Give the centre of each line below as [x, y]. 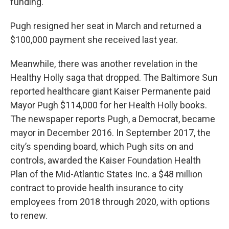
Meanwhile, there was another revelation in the [104, 64]
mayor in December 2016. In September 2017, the [110, 133]
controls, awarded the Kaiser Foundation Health [106, 160]
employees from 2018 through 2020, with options [110, 202]
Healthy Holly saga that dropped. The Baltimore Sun [114, 77]
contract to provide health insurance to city [97, 188]
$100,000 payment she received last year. [94, 40]
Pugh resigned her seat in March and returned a [106, 26]
